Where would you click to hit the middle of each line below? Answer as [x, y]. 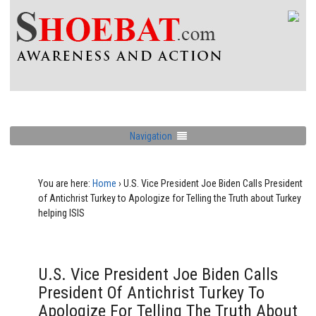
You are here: [64, 183]
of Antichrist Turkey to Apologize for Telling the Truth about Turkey [170, 198]
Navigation [151, 136]
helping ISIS [61, 213]
